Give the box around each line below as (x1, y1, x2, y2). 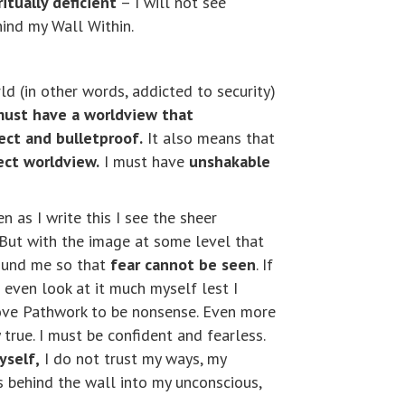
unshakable (189, 151, 270, 172)
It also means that (143, 127, 275, 148)
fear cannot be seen (110, 254, 256, 275)
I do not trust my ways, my (40, 348, 226, 369)
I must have (99, 151, 189, 172)
